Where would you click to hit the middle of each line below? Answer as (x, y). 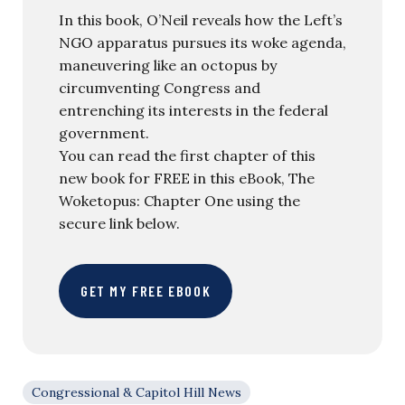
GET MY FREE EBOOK (146, 290)
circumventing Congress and (160, 87)
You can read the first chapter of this (187, 155)
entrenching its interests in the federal (193, 110)
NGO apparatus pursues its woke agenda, (202, 42)
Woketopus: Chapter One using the (179, 200)
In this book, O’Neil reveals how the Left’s (201, 19)
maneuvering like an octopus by (168, 65)
